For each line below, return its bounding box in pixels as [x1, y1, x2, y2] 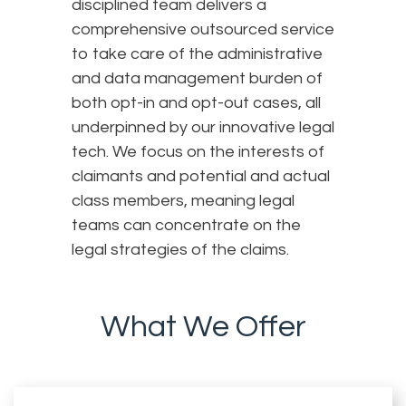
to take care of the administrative [72, 44, 323, 63]
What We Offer [100, 310, 306, 343]
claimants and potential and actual [72, 167, 330, 185]
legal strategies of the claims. [72, 240, 289, 258]
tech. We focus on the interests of [72, 142, 324, 160]
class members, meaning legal [72, 191, 295, 209]
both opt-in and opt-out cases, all [72, 93, 321, 111]
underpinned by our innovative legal [72, 118, 334, 136]
